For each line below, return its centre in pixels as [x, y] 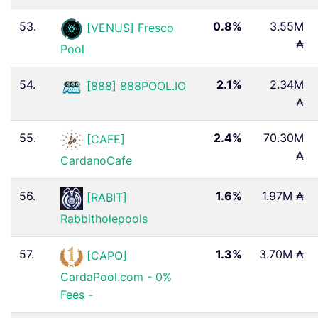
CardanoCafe [96, 160]
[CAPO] [107, 256]
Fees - [77, 294]
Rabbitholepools [104, 218]
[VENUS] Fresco [130, 28]
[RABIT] [107, 198]
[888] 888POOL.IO [136, 86]
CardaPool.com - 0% [116, 276]
